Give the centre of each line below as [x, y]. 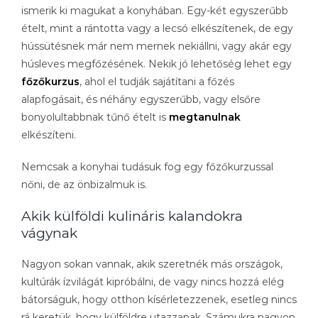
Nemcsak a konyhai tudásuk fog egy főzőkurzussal [147, 166]
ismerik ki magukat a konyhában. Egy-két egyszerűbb [155, 10]
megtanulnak [205, 117]
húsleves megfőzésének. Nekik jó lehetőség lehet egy [157, 64]
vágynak [49, 233]
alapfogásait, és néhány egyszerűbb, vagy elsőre [141, 99]
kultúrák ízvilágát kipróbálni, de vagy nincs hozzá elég [153, 281]
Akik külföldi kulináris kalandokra [132, 216]
